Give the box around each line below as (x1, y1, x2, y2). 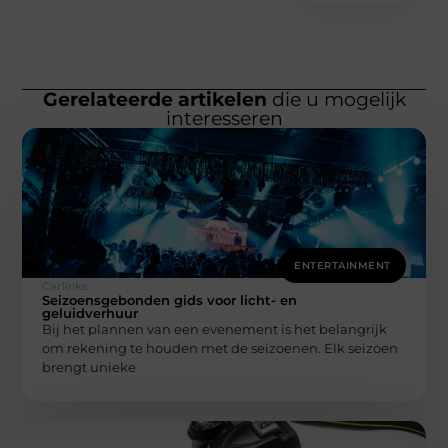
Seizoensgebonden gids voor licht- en (42, 291, 298, 308)
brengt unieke (42, 358, 137, 375)
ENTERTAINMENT (294, 258, 391, 272)
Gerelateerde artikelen (42, 87, 267, 111)
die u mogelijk (266, 87, 406, 111)
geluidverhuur (42, 304, 139, 321)
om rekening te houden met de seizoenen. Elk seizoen (42, 339, 399, 356)
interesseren (165, 106, 283, 130)
